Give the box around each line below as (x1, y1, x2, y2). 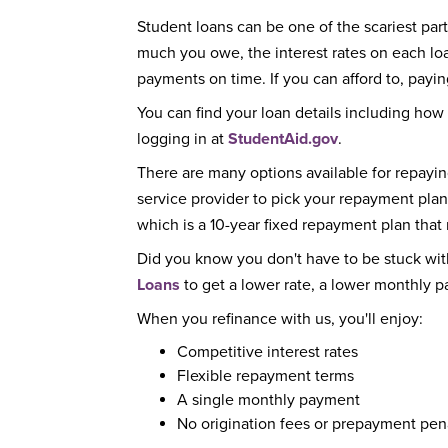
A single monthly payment (177, 389, 360, 410)
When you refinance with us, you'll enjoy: (137, 308, 423, 329)
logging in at (137, 128, 228, 149)
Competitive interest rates (177, 341, 358, 362)
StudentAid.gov (228, 128, 338, 149)
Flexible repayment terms (177, 365, 354, 386)
